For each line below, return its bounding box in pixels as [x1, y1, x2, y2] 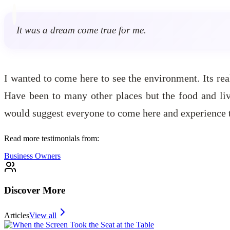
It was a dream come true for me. [16, 24, 146, 35]
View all [29, 210, 56, 220]
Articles [4, 210, 29, 220]
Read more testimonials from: [4, 134, 99, 143]
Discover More [4, 184, 65, 196]
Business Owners [4, 151, 61, 161]
